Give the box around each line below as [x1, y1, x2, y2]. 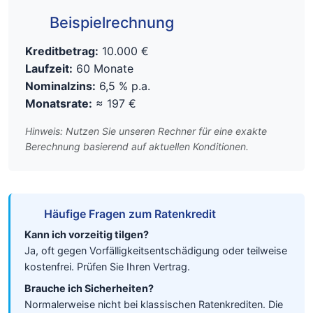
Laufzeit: [25, 61, 73, 75]
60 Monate [73, 61, 133, 75]
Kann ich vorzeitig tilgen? [24, 228, 149, 240]
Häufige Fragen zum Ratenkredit [44, 207, 216, 221]
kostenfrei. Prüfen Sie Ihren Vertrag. [24, 261, 190, 272]
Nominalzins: [25, 79, 96, 93]
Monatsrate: [25, 96, 92, 110]
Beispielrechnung [50, 13, 175, 31]
